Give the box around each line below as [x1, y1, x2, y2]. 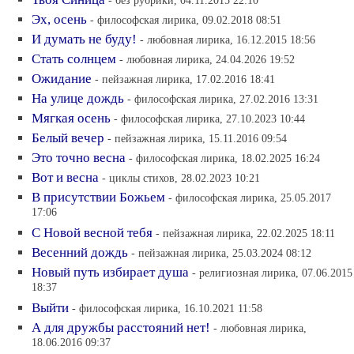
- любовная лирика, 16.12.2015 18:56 [140, 33, 315, 46]
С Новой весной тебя [32, 225, 153, 240]
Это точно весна [32, 150, 126, 165]
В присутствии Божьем [32, 190, 165, 205]
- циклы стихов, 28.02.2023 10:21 [102, 171, 260, 184]
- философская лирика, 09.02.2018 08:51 [90, 13, 281, 26]
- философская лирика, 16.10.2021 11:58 [72, 302, 262, 314]
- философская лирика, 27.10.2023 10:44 [114, 112, 305, 125]
